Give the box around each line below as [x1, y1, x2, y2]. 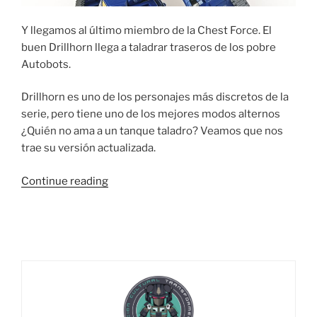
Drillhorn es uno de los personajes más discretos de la [21, 91, 289, 104]
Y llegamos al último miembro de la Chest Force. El [21, 23, 272, 37]
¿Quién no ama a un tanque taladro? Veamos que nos [21, 125, 283, 138]
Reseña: [108, 190, 146, 204]
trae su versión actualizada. [21, 142, 156, 155]
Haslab [108, 241, 142, 255]
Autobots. [21, 57, 71, 71]
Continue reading [21, 174, 108, 188]
